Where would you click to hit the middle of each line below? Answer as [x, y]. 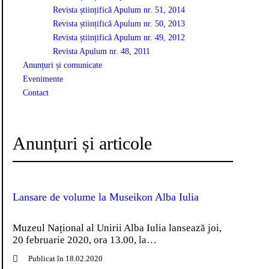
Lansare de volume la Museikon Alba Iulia [106, 197]
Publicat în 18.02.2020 [65, 259]
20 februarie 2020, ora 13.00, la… [85, 240]
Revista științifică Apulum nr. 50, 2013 [119, 23]
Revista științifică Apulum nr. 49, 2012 [119, 37]
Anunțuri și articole [82, 143]
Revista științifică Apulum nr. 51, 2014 [119, 10]
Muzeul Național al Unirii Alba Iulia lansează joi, [117, 228]
